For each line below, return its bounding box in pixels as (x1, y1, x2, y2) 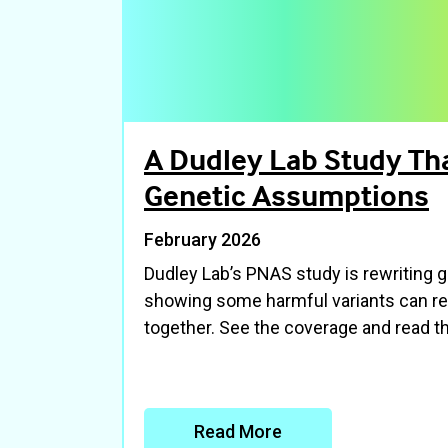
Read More (194, 421, 282, 442)
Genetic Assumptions (144, 177, 429, 214)
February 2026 (144, 229, 261, 250)
